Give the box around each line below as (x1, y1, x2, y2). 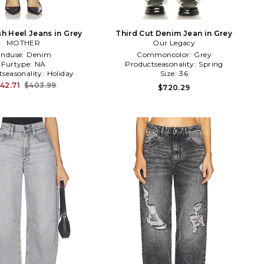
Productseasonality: (125, 59, 199, 68)
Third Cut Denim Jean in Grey (115, 28, 232, 38)
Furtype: (1, 59, 34, 68)
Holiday (47, 68, 74, 78)
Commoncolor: (137, 49, 194, 59)
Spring (199, 59, 223, 68)
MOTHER (6, 38, 41, 47)
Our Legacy (153, 38, 195, 47)
